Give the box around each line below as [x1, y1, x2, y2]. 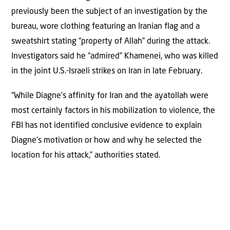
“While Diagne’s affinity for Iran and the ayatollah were [11, 91, 208, 100]
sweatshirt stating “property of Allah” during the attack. [11, 37, 210, 46]
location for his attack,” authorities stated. [11, 151, 160, 160]
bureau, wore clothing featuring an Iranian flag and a [11, 23, 200, 31]
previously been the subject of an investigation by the [11, 8, 207, 16]
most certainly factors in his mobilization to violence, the [11, 106, 215, 115]
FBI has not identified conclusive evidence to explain [11, 121, 202, 130]
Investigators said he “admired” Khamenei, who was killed [11, 52, 218, 61]
